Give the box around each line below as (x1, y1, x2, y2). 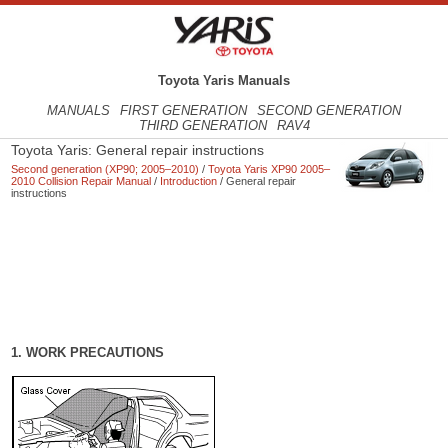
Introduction (160, 175, 218, 188)
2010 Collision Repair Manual (11, 175, 152, 188)
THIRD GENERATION (138, 118, 267, 134)
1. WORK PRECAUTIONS (11, 344, 165, 360)
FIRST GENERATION (120, 103, 247, 119)
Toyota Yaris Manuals (158, 73, 290, 89)
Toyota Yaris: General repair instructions (11, 142, 265, 159)
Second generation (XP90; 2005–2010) (11, 163, 200, 176)
